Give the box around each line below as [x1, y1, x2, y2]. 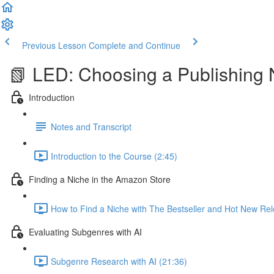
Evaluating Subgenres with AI [29, 225, 142, 238]
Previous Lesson [22, 39, 86, 51]
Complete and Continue [89, 39, 180, 51]
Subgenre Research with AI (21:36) [51, 254, 187, 267]
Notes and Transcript [51, 120, 131, 133]
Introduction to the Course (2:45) [51, 149, 177, 162]
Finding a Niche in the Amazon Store [29, 172, 171, 185]
